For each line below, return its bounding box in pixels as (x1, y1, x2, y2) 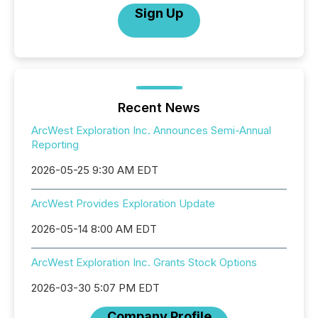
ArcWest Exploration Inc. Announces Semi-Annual (31, 124, 271, 137)
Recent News (118, 100, 200, 115)
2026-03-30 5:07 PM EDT (31, 281, 160, 295)
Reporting (31, 138, 79, 151)
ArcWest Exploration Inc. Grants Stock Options (31, 256, 257, 269)
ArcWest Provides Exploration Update (31, 197, 215, 210)
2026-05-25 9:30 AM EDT (31, 163, 158, 177)
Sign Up (135, 6, 183, 21)
